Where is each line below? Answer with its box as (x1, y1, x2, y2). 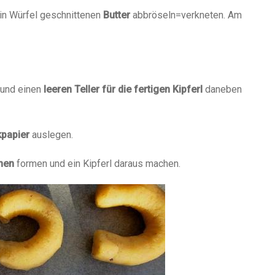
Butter (103, 9, 130, 21)
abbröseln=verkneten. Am (130, 9, 242, 21)
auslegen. (29, 129, 73, 141)
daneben (203, 83, 242, 96)
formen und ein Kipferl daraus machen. (14, 158, 180, 170)
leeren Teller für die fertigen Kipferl (44, 83, 203, 96)
